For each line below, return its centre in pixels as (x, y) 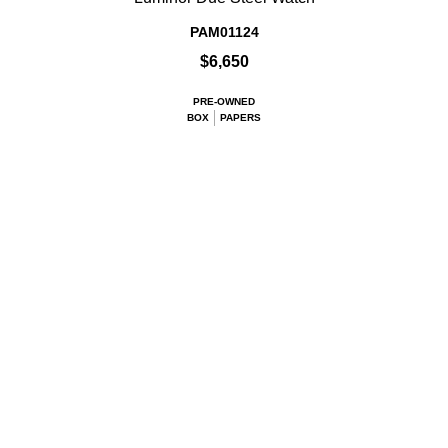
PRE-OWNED (224, 102)
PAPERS (240, 118)
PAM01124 (224, 32)
